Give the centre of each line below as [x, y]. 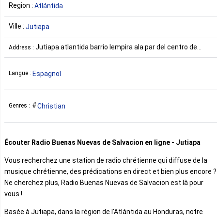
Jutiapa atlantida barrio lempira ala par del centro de [116, 47]
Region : [22, 5]
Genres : [20, 106]
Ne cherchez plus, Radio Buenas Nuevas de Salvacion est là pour [104, 182]
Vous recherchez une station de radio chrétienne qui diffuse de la [106, 160]
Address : [22, 47]
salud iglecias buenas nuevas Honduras [70, 58]
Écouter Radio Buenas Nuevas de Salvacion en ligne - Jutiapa [102, 142]
